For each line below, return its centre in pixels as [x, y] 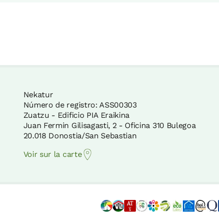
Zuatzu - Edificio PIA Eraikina [77, 115]
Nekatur [38, 94]
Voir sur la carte [53, 154]
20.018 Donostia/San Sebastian [80, 135]
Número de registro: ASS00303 [80, 105]
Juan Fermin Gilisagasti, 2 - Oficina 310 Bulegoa [109, 125]
